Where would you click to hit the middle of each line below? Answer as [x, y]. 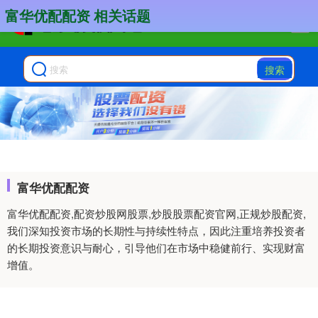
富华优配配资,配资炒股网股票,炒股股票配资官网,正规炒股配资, [157, 214]
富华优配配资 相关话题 [78, 16]
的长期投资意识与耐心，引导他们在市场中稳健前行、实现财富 [156, 248]
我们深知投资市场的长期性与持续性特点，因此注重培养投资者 [156, 231]
